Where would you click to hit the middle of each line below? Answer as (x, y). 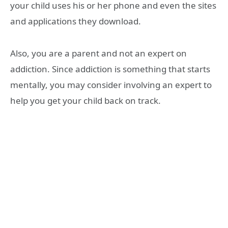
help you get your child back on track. (85, 100)
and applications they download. (76, 21)
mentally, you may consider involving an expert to (111, 84)
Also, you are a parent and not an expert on (98, 53)
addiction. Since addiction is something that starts (110, 69)
